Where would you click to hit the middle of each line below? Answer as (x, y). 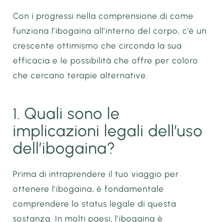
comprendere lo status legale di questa (95, 203)
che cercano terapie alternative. (81, 76)
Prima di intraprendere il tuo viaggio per (96, 174)
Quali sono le (72, 113)
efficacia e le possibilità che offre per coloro (106, 61)
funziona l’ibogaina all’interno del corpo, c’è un (110, 31)
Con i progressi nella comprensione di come (104, 16)
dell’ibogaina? (64, 148)
